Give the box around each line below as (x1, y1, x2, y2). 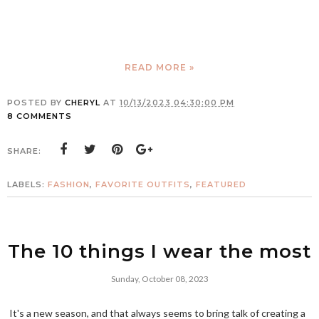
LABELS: (7, 179, 48, 190)
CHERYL (65, 98, 100, 108)
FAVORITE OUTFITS (95, 179, 190, 190)
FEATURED (196, 179, 246, 190)
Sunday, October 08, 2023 (110, 273, 209, 285)
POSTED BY (7, 98, 65, 108)
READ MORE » (125, 62, 194, 73)
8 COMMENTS (7, 111, 72, 122)
